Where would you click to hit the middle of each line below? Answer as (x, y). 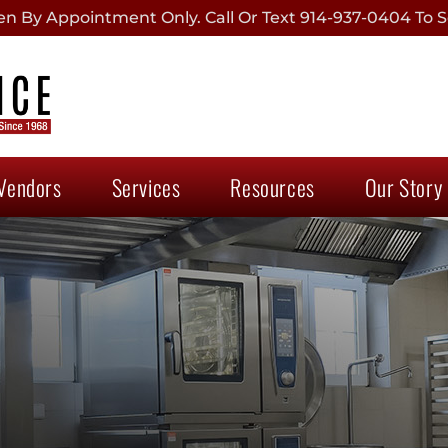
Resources (272, 186)
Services (146, 186)
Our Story (403, 186)
